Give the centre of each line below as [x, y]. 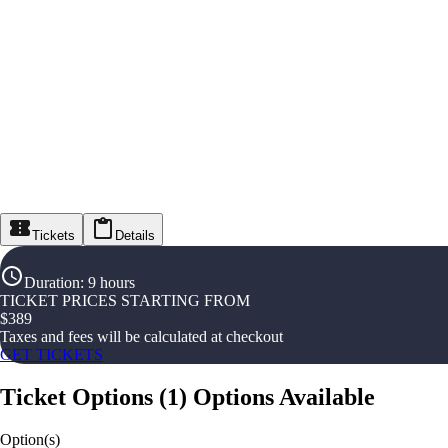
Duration [52, 283]
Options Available [284, 397]
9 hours [111, 283]
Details [135, 236]
